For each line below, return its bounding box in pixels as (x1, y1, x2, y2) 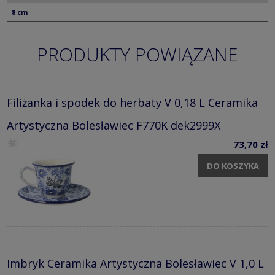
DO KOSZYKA (207, 160, 259, 172)
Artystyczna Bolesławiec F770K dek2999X (7, 117, 220, 133)
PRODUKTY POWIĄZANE (37, 41, 238, 67)
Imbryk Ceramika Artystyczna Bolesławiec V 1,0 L (7, 255, 264, 271)
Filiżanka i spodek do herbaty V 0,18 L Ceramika (7, 95, 258, 110)
